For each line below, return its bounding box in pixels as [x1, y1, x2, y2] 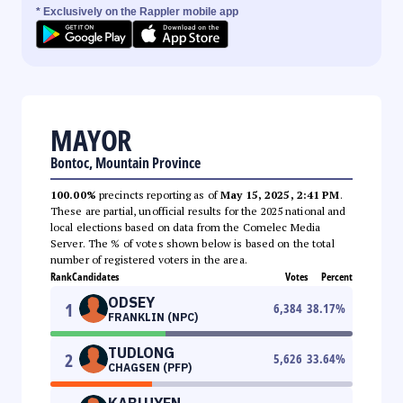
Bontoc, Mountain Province [50, 152, 201, 173]
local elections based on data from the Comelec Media [50, 219, 321, 234]
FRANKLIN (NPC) [108, 309, 198, 324]
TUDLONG [108, 343, 175, 362]
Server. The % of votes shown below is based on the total [50, 236, 335, 250]
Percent [321, 268, 353, 284]
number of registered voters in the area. [50, 252, 247, 266]
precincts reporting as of [95, 187, 221, 201]
